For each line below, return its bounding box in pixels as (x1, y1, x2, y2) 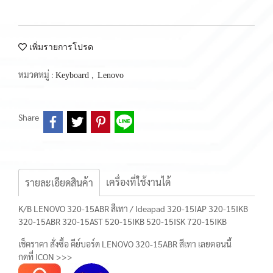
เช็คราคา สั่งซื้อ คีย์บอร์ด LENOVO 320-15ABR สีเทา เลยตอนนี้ (18, 238, 232, 249)
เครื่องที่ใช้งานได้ (106, 175, 171, 188)
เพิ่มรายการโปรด (27, 43, 93, 52)
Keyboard (55, 71, 91, 80)
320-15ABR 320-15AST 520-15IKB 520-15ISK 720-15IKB (18, 216, 227, 227)
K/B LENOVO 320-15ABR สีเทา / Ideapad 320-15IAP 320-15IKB (18, 203, 248, 214)
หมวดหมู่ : (18, 69, 55, 80)
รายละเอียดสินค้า (25, 176, 93, 189)
